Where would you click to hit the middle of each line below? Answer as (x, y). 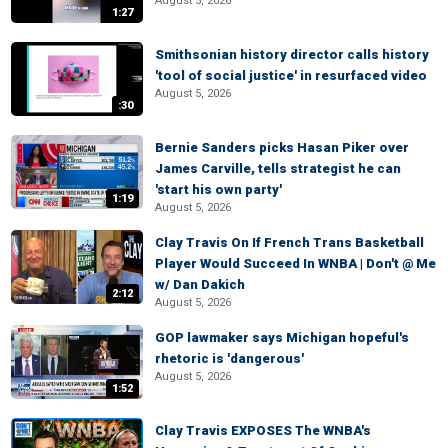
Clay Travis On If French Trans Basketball (289, 242)
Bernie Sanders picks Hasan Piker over (282, 147)
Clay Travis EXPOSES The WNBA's (263, 430)
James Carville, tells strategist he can (278, 168)
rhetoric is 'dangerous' (229, 358)
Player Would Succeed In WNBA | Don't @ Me (295, 263)
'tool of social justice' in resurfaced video (291, 75)
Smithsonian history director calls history (292, 54)
